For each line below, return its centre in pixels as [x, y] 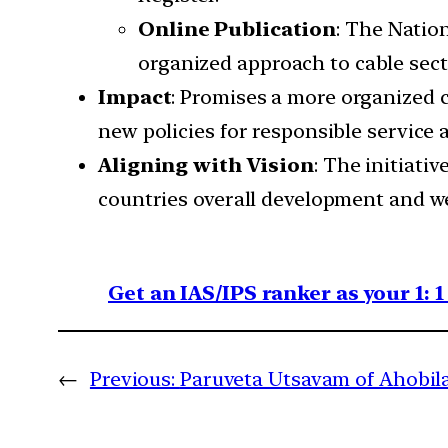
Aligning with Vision [206, 165]
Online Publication [237, 29]
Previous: [132, 379]
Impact [135, 97]
